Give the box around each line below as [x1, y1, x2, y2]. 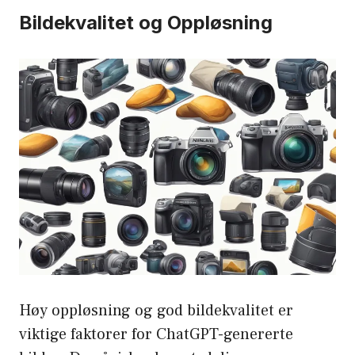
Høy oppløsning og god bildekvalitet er [19, 300, 293, 322]
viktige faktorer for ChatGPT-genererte [19, 324, 293, 345]
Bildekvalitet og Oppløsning [19, 10, 273, 34]
